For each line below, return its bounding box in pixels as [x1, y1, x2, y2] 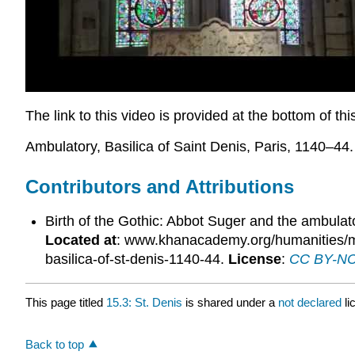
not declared [278, 295, 345, 309]
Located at [44, 232, 116, 249]
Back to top [25, 337, 84, 351]
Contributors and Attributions [25, 175, 294, 197]
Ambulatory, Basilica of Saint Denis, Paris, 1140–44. [25, 138, 353, 155]
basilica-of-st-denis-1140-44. [44, 251, 228, 268]
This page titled [25, 295, 106, 309]
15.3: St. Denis [106, 295, 182, 309]
